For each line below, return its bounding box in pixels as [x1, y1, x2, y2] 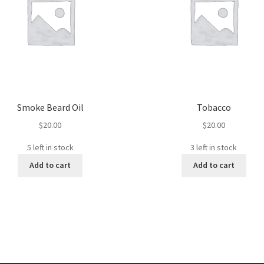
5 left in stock [27, 141, 74, 153]
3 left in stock [190, 141, 237, 153]
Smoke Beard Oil [16, 101, 84, 114]
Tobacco [196, 101, 231, 114]
